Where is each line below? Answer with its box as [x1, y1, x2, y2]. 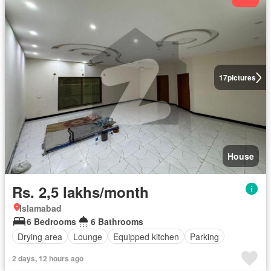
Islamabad [19, 202, 62, 214]
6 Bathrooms [91, 215, 143, 227]
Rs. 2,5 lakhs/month [12, 181, 149, 202]
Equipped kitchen [113, 230, 179, 243]
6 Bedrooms [27, 215, 76, 227]
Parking [190, 230, 219, 243]
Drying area [18, 230, 62, 243]
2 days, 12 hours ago [12, 253, 83, 264]
